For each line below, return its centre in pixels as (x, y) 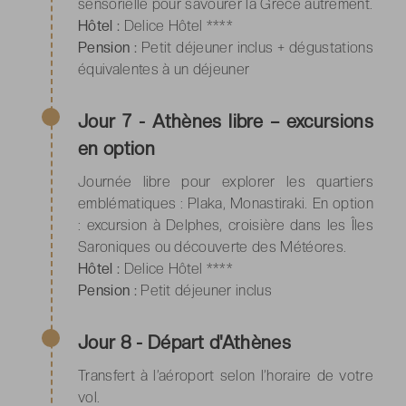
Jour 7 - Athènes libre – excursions (226, 121)
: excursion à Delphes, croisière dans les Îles (226, 225)
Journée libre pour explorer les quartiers (226, 181)
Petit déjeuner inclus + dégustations (255, 47)
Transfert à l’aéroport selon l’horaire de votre (226, 375)
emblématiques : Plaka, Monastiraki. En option (226, 203)
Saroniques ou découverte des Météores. (213, 246)
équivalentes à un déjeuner (164, 69)
